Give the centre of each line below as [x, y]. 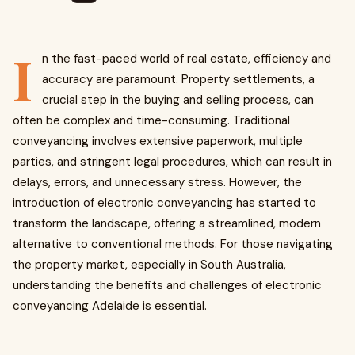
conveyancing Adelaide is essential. [110, 306]
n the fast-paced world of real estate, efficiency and [187, 59]
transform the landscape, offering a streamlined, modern [167, 223]
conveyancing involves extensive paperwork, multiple [158, 141]
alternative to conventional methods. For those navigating [173, 244]
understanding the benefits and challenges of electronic [167, 285]
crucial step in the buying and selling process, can [178, 100]
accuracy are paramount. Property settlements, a [178, 79]
